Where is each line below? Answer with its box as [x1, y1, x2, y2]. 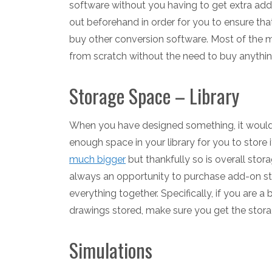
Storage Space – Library [69, 81, 239, 110]
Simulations [69, 235, 152, 264]
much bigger [69, 153, 126, 165]
